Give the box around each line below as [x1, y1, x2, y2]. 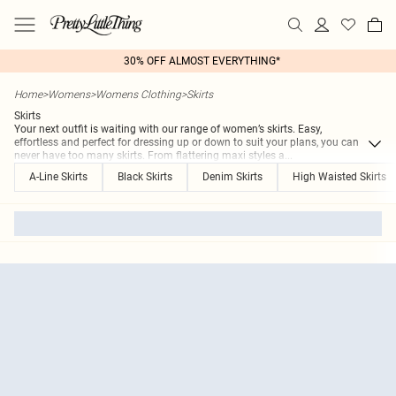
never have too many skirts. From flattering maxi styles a [14, 149, 285, 162]
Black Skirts [118, 171, 172, 183]
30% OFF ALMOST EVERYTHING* [123, 55, 280, 67]
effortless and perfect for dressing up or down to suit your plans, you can [14, 136, 359, 148]
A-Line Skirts [29, 171, 88, 183]
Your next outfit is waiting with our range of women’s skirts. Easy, [14, 123, 322, 135]
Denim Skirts [202, 171, 263, 183]
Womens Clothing [95, 88, 181, 101]
